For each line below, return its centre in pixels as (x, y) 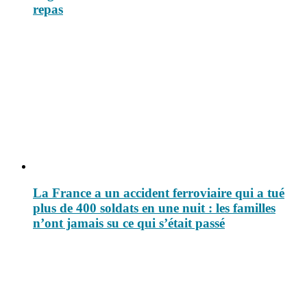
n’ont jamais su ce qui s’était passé (129, 223)
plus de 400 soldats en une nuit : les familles (154, 208)
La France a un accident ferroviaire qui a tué (159, 193)
